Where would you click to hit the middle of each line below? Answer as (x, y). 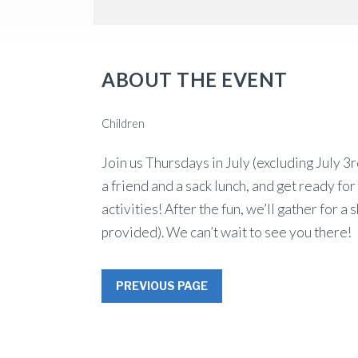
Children (123, 124)
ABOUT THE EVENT (195, 80)
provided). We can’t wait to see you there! (227, 233)
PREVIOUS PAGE (162, 286)
